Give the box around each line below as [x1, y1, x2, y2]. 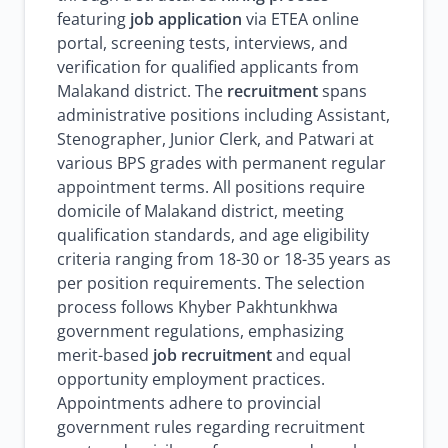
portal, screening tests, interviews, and [57, 32, 348, 54]
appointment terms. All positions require [57, 176, 365, 198]
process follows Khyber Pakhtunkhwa [57, 296, 338, 318]
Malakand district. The [57, 80, 227, 102]
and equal [272, 344, 351, 366]
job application [130, 8, 242, 30]
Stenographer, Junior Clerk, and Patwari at [57, 128, 374, 150]
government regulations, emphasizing [57, 320, 344, 342]
